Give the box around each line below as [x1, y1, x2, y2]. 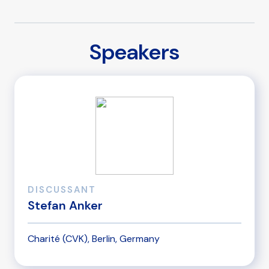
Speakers [89, 37, 180, 66]
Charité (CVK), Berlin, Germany [28, 232, 160, 246]
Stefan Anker [28, 197, 103, 213]
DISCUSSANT [28, 183, 96, 196]
